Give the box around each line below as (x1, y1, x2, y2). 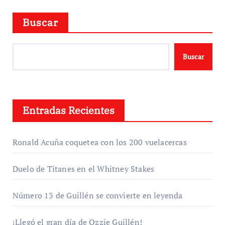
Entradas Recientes (22, 103, 115, 117)
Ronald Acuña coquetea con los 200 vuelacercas (12, 136, 187, 148)
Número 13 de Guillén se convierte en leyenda (12, 189, 183, 201)
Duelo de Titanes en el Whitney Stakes (12, 163, 155, 174)
